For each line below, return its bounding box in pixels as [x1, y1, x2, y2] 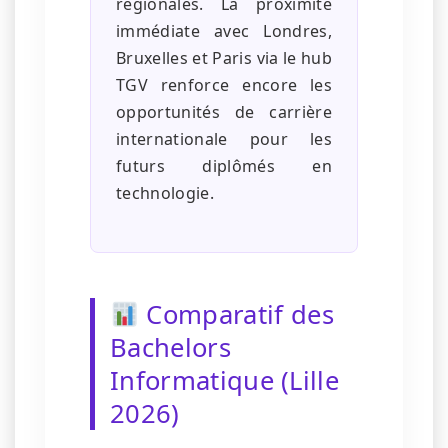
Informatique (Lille [110, 363, 340, 399]
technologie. [116, 182, 214, 205]
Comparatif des [139, 297, 334, 333]
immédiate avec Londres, [116, 20, 332, 43]
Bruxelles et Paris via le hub [116, 47, 332, 70]
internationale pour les [116, 128, 332, 151]
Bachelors [110, 330, 231, 366]
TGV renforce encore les [116, 74, 332, 97]
